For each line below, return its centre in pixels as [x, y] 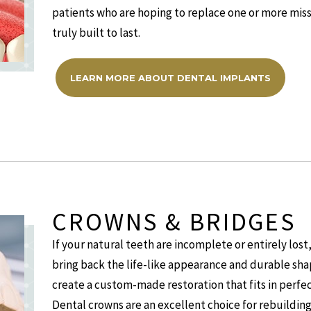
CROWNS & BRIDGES [174, 222]
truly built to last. [96, 33]
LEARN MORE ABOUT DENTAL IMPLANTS [170, 78]
